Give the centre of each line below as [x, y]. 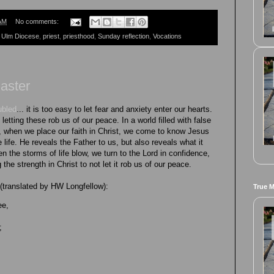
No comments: [38, 22]
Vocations [167, 36]
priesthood [79, 36]
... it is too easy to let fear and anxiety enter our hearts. [114, 109]
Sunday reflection [124, 36]
